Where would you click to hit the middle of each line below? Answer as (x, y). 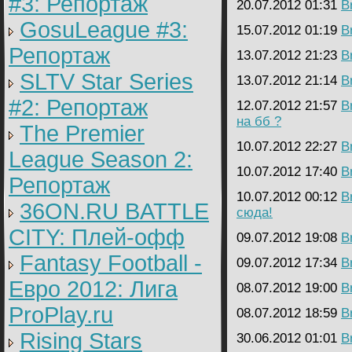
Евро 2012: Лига (93, 289)
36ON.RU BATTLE (114, 211)
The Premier (82, 134)
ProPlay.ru (61, 315)
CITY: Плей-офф (97, 237)
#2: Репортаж (78, 108)
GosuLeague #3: (104, 30)
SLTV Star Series (106, 82)
